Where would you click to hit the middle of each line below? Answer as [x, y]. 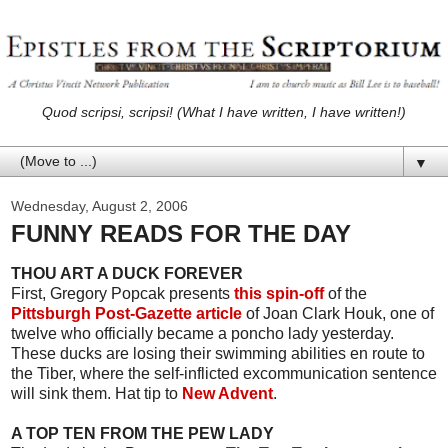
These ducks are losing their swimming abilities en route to [218, 353]
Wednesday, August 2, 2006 [99, 205]
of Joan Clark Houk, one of [338, 313]
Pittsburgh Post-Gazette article [126, 313]
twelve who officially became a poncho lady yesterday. [202, 333]
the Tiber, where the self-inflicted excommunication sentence [224, 373]
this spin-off [279, 293]
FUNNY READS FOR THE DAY [181, 233]
